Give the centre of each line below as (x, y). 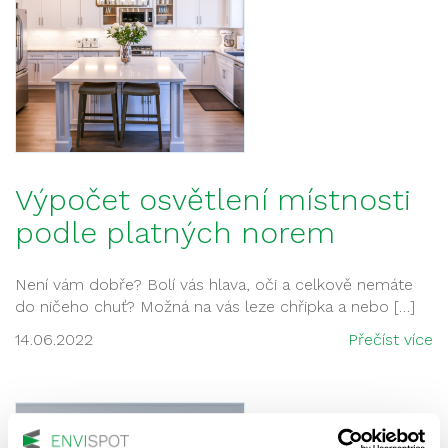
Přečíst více (390, 339)
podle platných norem (175, 232)
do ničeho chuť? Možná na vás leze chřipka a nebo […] (215, 306)
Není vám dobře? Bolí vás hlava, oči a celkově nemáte (214, 284)
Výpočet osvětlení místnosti (213, 199)
